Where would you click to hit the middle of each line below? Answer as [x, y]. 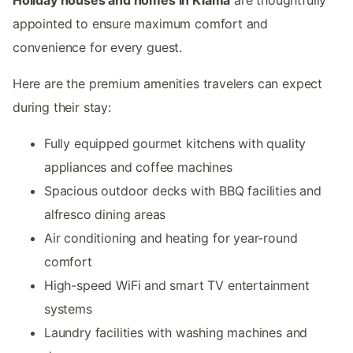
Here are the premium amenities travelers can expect [168, 83]
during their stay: [62, 107]
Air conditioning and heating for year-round [171, 238]
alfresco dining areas [105, 214]
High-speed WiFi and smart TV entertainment [177, 285]
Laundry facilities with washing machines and [176, 332]
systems [68, 308]
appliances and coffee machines [138, 167]
